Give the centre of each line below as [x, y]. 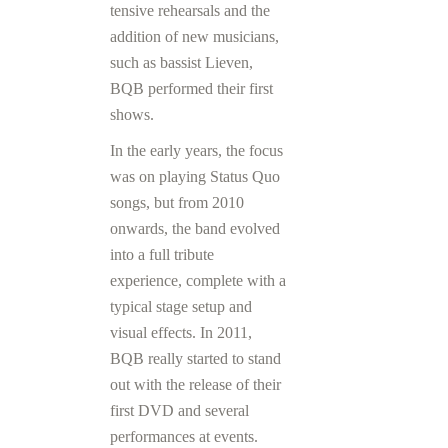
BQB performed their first [191, 88]
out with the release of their [195, 384]
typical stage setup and [181, 306]
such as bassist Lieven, [181, 62]
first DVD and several [179, 410]
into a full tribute [162, 254]
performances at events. [184, 436]
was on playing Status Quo [195, 176]
